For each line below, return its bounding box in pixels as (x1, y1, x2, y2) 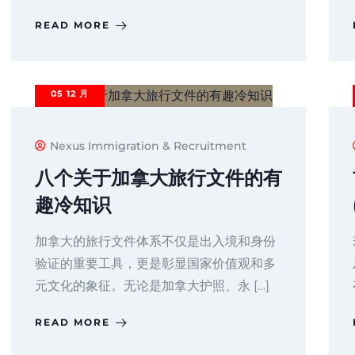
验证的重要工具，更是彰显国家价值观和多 (35, 256, 276, 272)
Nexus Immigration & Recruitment (50, 139, 246, 154)
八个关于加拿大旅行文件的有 (35, 166, 282, 190)
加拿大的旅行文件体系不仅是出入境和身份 (35, 234, 276, 250)
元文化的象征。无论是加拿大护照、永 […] (35, 278, 269, 294)
